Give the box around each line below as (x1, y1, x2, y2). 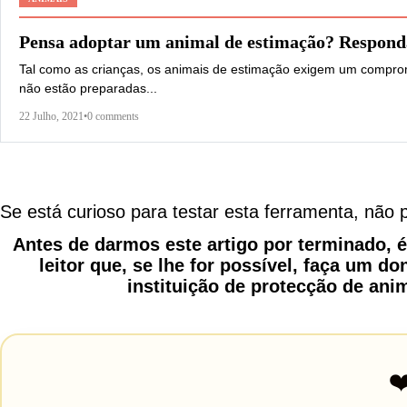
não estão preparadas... (19, 80, 157, 95)
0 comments (87, 109, 139, 123)
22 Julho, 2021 (19, 109, 84, 123)
